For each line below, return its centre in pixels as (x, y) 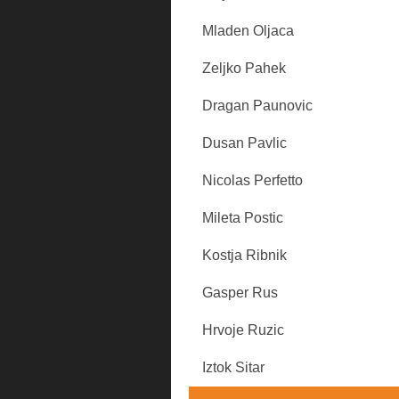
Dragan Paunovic (257, 106)
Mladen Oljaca (248, 31)
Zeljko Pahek (244, 68)
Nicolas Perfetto (252, 180)
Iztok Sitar (233, 367)
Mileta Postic (243, 218)
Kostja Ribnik (244, 255)
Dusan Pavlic (244, 143)
